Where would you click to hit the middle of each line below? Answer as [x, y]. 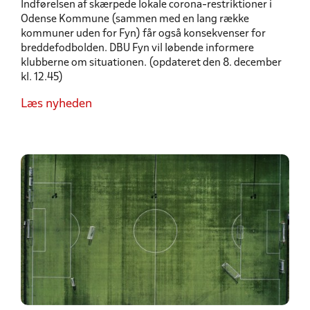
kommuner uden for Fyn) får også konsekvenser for [143, 34]
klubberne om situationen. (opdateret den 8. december [151, 63]
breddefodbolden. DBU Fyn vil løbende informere [137, 48]
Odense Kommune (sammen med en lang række [135, 19]
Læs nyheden [56, 104]
